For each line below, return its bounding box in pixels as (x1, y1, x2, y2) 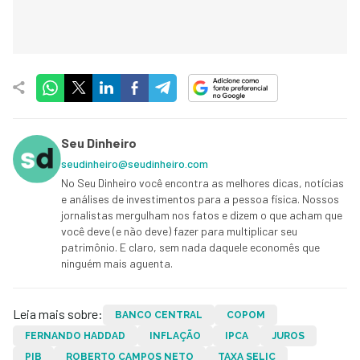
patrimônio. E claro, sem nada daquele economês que (61, 239, 320, 254)
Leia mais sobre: (13, 305, 103, 321)
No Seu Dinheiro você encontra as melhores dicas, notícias (61, 175, 344, 190)
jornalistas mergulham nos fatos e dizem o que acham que (61, 207, 342, 222)
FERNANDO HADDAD (25, 329, 125, 342)
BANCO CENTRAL (115, 309, 202, 321)
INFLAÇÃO (149, 329, 201, 342)
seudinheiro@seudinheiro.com (61, 156, 208, 170)
